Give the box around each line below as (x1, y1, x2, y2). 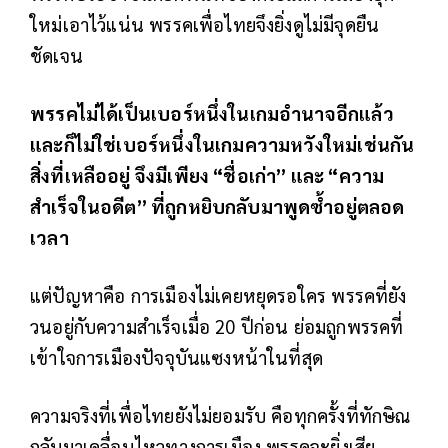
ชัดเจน (30, 42, 83, 67)
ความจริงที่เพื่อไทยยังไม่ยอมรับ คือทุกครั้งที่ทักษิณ (30, 402, 411, 427)
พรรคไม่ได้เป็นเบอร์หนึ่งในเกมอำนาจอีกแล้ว (30, 100, 394, 125)
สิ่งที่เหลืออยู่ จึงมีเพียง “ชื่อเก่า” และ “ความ (30, 162, 385, 187)
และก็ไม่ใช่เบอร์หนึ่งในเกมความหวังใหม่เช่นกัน (30, 131, 415, 156)
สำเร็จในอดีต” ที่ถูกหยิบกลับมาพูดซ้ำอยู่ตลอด (30, 193, 405, 218)
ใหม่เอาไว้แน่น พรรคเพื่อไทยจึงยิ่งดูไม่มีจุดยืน (30, 11, 380, 36)
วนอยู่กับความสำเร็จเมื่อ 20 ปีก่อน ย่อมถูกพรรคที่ (30, 313, 404, 338)
